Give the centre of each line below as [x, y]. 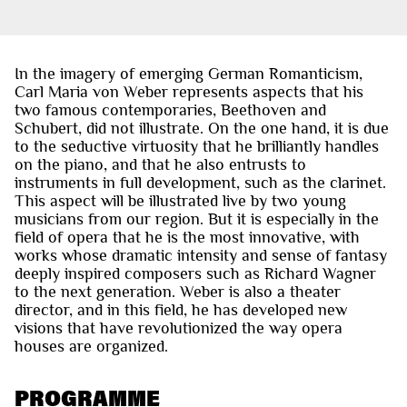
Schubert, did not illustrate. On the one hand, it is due [202, 128]
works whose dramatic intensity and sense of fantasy [201, 255]
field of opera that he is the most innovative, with [187, 237]
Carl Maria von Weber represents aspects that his [189, 91]
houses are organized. [91, 346]
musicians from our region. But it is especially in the [197, 218]
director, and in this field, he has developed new [181, 309]
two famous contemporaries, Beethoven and [170, 109]
